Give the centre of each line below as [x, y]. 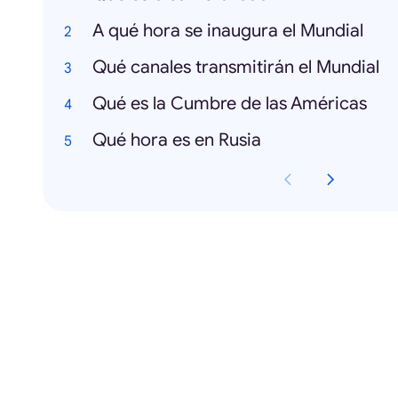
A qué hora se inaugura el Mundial [228, 31]
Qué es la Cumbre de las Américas [230, 103]
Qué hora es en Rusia [177, 140]
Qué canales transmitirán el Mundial [236, 67]
